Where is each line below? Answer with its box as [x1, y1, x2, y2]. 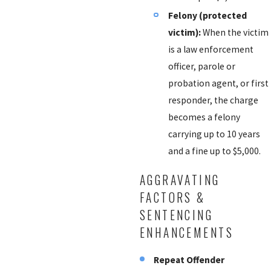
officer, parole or [168, 60, 235, 72]
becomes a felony [168, 111, 240, 123]
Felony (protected [168, 9, 247, 21]
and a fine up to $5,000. [168, 145, 261, 157]
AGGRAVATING [139, 171, 220, 189]
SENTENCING [139, 206, 214, 224]
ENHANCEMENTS [139, 223, 233, 241]
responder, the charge [168, 94, 258, 106]
